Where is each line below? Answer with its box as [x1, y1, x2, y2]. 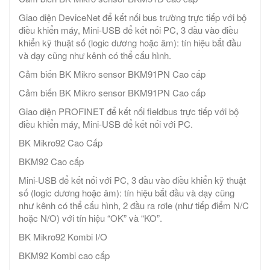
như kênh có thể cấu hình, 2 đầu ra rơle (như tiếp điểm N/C [19, 199, 249, 212]
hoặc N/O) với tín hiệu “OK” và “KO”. [19, 212, 167, 225]
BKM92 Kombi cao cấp [19, 249, 110, 262]
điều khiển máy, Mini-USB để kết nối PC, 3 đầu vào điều [19, 24, 238, 37]
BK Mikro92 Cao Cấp [19, 136, 102, 149]
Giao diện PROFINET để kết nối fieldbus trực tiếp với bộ [19, 105, 239, 118]
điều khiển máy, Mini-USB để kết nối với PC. [19, 118, 193, 131]
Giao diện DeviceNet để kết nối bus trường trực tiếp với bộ [19, 11, 246, 24]
